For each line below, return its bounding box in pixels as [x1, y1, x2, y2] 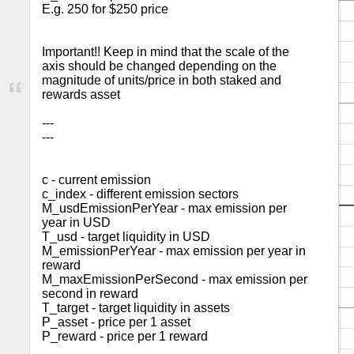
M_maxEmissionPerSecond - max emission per [42, 273, 307, 286]
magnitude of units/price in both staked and [42, 73, 281, 87]
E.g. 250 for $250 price [42, 2, 168, 16]
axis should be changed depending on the [42, 59, 277, 73]
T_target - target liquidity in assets [42, 301, 230, 314]
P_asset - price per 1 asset [42, 315, 190, 329]
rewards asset [42, 88, 120, 101]
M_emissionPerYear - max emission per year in [42, 244, 306, 258]
